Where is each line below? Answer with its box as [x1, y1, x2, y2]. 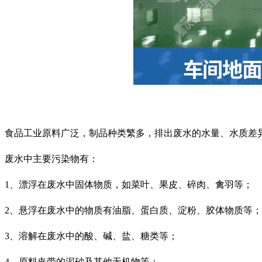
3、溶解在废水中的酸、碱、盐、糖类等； [5, 230, 178, 241]
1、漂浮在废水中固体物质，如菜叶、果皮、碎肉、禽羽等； [5, 179, 253, 189]
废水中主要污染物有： [5, 153, 98, 164]
